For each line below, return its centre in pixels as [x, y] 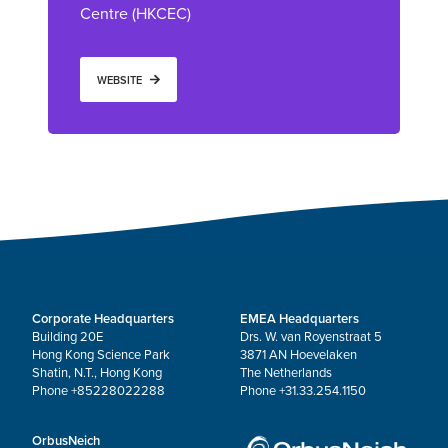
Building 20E [67, 337]
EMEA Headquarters [299, 319]
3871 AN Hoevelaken [298, 355]
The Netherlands [286, 373]
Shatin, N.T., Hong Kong [97, 373]
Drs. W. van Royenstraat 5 [311, 337]
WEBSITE [119, 80]
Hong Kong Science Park [101, 355]
